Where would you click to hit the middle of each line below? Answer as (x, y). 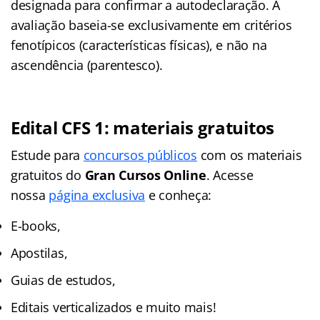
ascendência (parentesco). (87, 65)
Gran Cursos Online (145, 175)
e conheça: (179, 195)
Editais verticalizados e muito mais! (114, 307)
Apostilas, (39, 252)
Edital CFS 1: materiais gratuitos (143, 127)
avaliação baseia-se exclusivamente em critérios (151, 25)
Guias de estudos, (63, 280)
